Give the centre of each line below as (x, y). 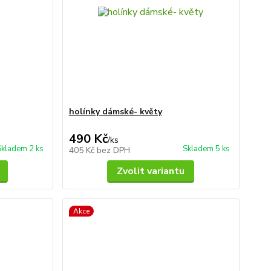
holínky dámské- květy (115, 112)
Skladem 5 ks (206, 149)
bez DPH (113, 150)
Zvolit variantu (151, 171)
